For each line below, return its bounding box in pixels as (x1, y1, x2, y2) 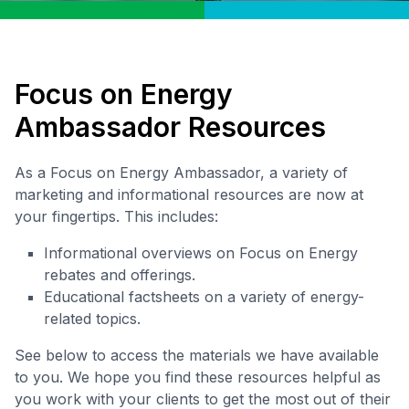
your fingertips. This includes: (15, 207, 218, 226)
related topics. (44, 309, 141, 329)
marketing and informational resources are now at (15, 185, 363, 204)
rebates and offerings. (44, 266, 195, 285)
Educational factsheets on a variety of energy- (44, 288, 364, 307)
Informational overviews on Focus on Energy (44, 244, 358, 263)
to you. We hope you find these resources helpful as (15, 368, 381, 387)
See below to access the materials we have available (15, 346, 379, 365)
